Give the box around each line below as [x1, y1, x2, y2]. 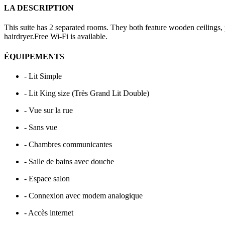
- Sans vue [24, 123, 57, 132]
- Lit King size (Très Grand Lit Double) [24, 88, 149, 97]
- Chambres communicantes [24, 140, 112, 149]
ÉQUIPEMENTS [4, 52, 64, 61]
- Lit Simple [24, 71, 62, 80]
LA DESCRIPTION [4, 4, 74, 13]
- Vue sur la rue [24, 105, 73, 115]
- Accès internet [24, 208, 73, 217]
